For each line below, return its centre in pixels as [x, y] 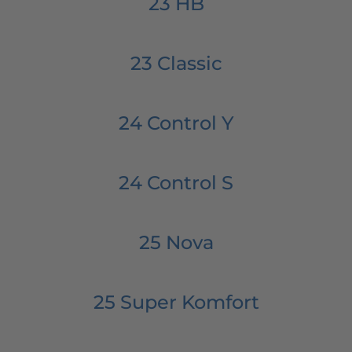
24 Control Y [176, 123]
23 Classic [176, 63]
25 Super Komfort [176, 302]
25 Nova [176, 242]
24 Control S [176, 182]
